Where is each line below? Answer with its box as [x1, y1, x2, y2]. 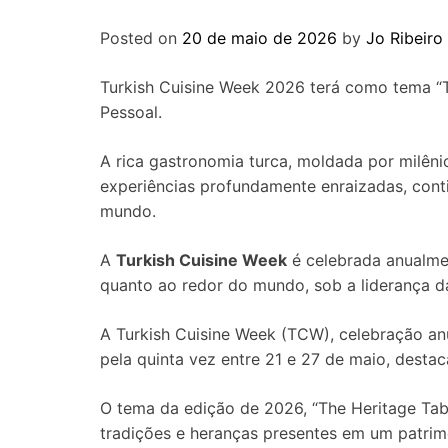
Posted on [100, 28, 182, 48]
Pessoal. [100, 102, 162, 122]
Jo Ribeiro [366, 28, 443, 48]
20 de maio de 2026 [182, 28, 337, 48]
